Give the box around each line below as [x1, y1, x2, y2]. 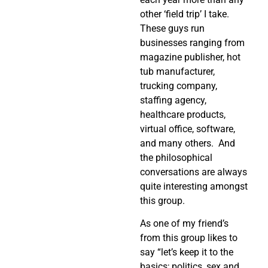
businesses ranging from [140, 36, 245, 48]
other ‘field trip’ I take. [140, 8, 232, 20]
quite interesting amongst [140, 180, 248, 192]
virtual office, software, [140, 123, 235, 135]
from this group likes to [140, 232, 237, 244]
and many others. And [140, 137, 235, 149]
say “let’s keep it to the [140, 246, 233, 258]
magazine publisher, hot [140, 51, 240, 63]
